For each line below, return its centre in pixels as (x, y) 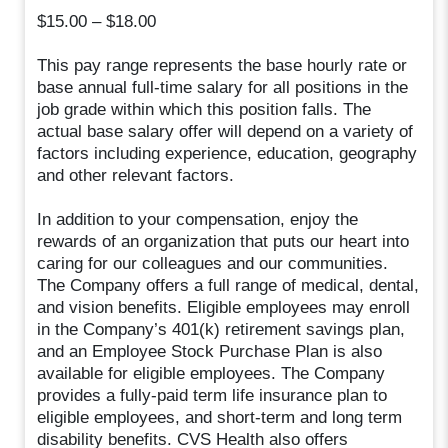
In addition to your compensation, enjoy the (198, 219)
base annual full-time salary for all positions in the (223, 87)
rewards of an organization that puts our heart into (223, 241)
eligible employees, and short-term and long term (220, 417)
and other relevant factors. (136, 175)
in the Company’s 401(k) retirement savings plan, (221, 329)
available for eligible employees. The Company (211, 373)
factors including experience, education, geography (227, 153)
